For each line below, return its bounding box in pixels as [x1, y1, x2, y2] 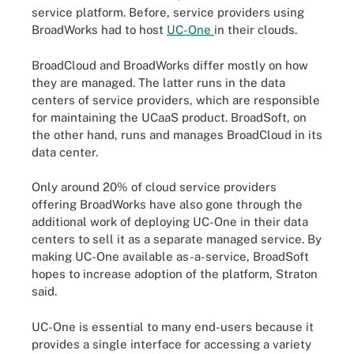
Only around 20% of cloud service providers [32, 180, 277, 194]
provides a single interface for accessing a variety [32, 337, 311, 351]
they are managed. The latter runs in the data [32, 75, 285, 89]
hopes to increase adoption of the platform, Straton [32, 267, 318, 281]
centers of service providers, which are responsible [32, 92, 320, 107]
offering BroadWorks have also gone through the [32, 198, 303, 211]
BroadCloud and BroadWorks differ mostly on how [32, 58, 308, 72]
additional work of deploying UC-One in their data [32, 215, 308, 228]
